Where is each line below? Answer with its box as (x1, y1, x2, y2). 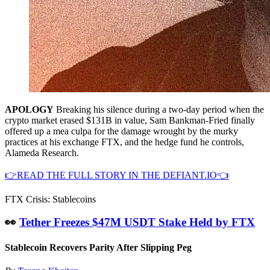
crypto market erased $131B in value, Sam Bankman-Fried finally (5, 115, 255, 125)
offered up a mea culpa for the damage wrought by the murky (5, 125, 238, 136)
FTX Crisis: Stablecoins (5, 193, 96, 204)
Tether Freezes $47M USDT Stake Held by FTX (19, 216, 255, 229)
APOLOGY (5, 104, 54, 115)
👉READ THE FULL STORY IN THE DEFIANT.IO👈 (5, 169, 229, 180)
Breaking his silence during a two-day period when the (54, 104, 264, 115)
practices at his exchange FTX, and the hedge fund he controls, (5, 136, 244, 147)
